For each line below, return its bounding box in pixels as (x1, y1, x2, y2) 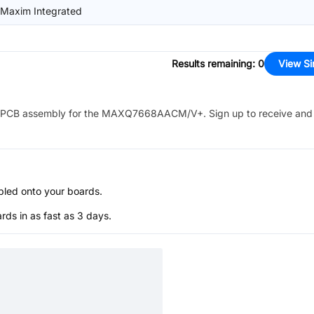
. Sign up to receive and (203, 107, 313, 119)
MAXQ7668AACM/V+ (102, 107, 203, 119)
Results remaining (172, 57, 252, 69)
